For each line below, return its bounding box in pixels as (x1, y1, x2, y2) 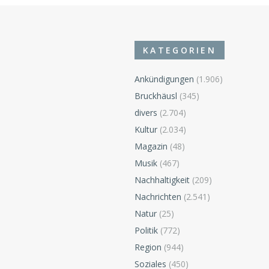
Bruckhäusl (134, 89, 177, 101)
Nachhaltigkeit (134, 174, 190, 186)
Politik (134, 224, 158, 236)
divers (134, 106, 157, 118)
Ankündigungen (134, 73, 194, 85)
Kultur (134, 123, 157, 135)
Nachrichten (134, 190, 181, 202)
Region (134, 241, 162, 253)
